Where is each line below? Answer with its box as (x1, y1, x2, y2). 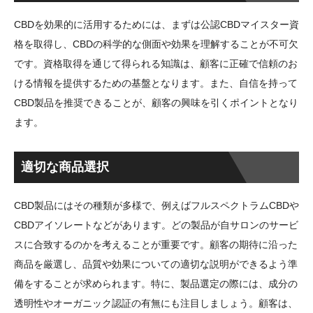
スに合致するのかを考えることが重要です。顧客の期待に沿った (14, 238, 298, 250)
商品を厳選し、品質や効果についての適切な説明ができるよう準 (14, 258, 298, 270)
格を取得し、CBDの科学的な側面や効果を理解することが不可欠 (14, 38, 298, 50)
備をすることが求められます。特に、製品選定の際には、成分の (14, 277, 298, 289)
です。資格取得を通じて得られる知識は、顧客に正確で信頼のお (14, 57, 298, 69)
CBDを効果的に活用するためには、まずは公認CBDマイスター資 (14, 18, 299, 30)
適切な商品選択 (21, 159, 109, 174)
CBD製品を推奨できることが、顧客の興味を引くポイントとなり (14, 96, 298, 108)
